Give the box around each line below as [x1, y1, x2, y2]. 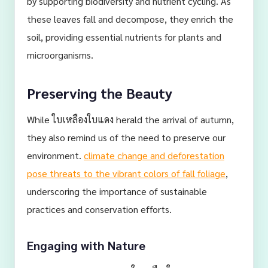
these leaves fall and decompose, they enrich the [27, 13, 233, 25]
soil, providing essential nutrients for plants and [27, 31, 221, 43]
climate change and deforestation [84, 149, 224, 162]
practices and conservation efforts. [27, 203, 172, 215]
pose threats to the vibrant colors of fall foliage [27, 167, 226, 179]
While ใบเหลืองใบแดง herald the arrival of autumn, [27, 113, 234, 126]
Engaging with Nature [27, 237, 145, 253]
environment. [27, 149, 84, 162]
